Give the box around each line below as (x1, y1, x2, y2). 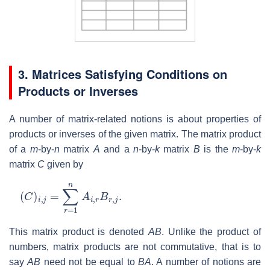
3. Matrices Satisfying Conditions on (18, 64, 227, 83)
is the (199, 143, 233, 154)
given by (45, 159, 83, 169)
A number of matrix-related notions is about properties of (9, 113, 261, 124)
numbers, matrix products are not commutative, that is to (9, 241, 261, 252)
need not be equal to (40, 256, 138, 267)
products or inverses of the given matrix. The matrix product (9, 128, 261, 139)
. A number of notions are (151, 256, 262, 267)
